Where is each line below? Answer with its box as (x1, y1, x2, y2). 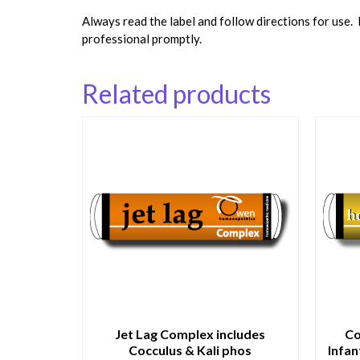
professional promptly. (82, 31, 202, 46)
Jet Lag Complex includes (115, 325, 266, 342)
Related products (82, 77, 271, 109)
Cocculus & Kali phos (129, 342, 252, 358)
